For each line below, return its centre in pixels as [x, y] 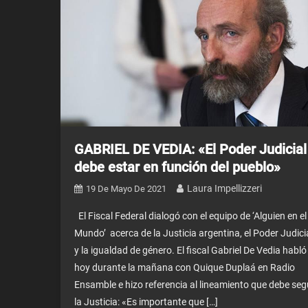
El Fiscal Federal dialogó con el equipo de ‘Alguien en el [190, 216]
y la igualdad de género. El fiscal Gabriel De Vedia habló [190, 250]
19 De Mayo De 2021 [126, 189]
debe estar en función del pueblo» [177, 167]
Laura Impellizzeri [224, 188]
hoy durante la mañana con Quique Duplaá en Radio [184, 267]
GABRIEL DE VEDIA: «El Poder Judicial [190, 149]
